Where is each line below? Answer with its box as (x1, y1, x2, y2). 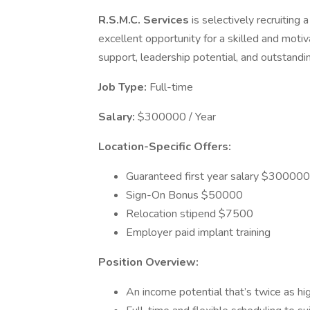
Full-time (149, 80, 193, 95)
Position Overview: (98, 255, 199, 270)
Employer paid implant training (126, 225, 271, 240)
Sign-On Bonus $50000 (126, 188, 243, 203)
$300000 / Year (138, 109, 216, 125)
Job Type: (98, 80, 149, 95)
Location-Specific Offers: (98, 139, 231, 154)
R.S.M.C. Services (98, 12, 192, 28)
